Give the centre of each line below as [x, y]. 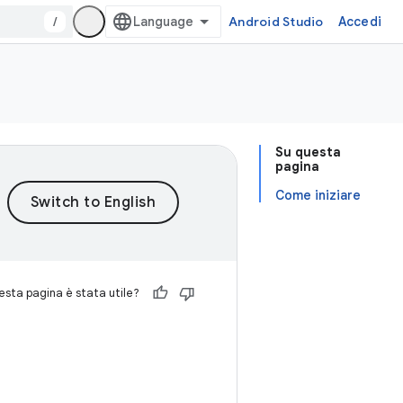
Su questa [308, 152]
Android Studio [276, 22]
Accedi [359, 22]
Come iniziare [318, 195]
